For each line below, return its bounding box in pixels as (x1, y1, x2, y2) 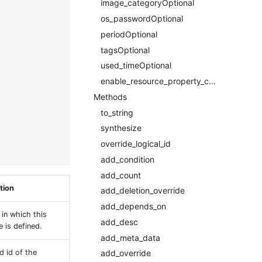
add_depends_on (101, 201, 166, 211)
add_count (101, 170, 141, 180)
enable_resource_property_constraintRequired (209, 76, 216, 86)
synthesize (101, 123, 142, 133)
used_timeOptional (101, 60, 171, 71)
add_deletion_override (101, 185, 185, 196)
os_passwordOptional (101, 13, 183, 23)
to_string (101, 107, 133, 118)
